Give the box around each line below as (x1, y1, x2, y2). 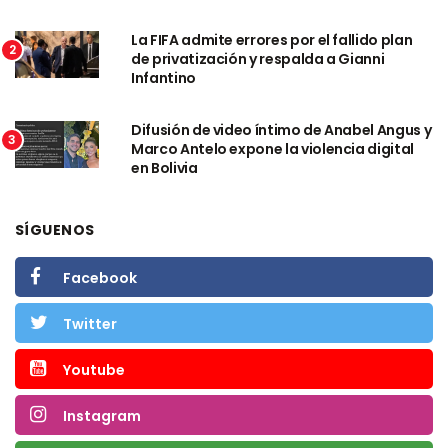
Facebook (63, 268, 137, 289)
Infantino (131, 68, 196, 89)
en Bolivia (131, 158, 198, 179)
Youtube (63, 360, 125, 381)
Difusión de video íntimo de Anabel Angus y (131, 120, 432, 141)
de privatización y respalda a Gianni (131, 49, 385, 70)
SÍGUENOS (15, 220, 95, 241)
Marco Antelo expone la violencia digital (131, 139, 414, 160)
